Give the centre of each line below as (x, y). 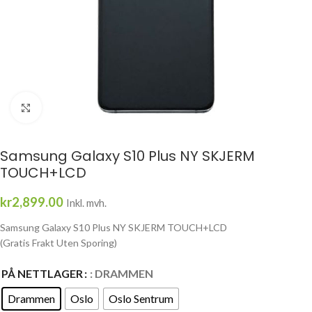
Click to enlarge (75, 107)
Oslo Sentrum (141, 299)
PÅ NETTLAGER (42, 274)
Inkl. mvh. (86, 203)
